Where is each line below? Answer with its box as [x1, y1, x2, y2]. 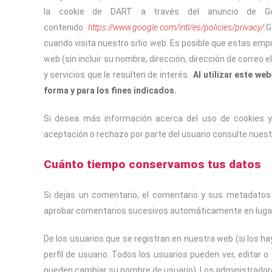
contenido [44, 22, 88, 32]
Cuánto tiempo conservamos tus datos [44, 157, 261, 171]
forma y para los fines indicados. [44, 86, 177, 95]
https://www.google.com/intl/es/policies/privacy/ [87, 22, 264, 32]
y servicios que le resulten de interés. [44, 70, 194, 80]
